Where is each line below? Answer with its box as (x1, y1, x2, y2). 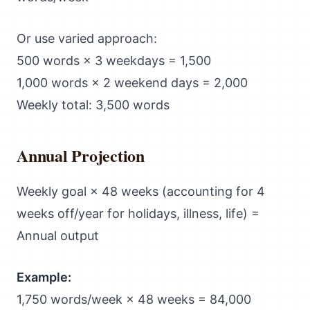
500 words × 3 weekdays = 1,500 (17, 53, 211, 68)
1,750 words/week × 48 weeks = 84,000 (17, 292, 251, 307)
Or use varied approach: (17, 31, 157, 46)
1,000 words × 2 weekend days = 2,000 (17, 75, 248, 90)
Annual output (17, 228, 99, 243)
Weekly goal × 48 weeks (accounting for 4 (17, 184, 265, 199)
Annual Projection (17, 143, 145, 167)
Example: (17, 270, 71, 284)
